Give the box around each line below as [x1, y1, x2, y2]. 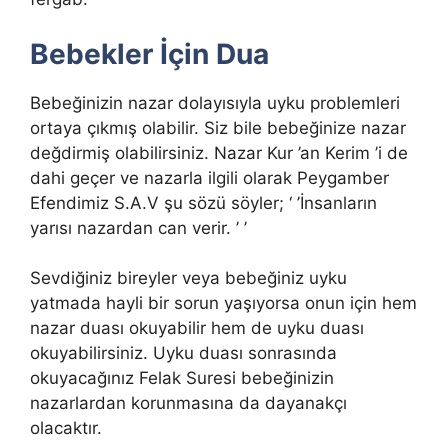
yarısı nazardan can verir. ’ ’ [30, 217, 247, 238]
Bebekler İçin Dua [30, 36, 269, 71]
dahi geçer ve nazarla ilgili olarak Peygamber [30, 167, 389, 188]
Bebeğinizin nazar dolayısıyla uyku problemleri [30, 92, 400, 113]
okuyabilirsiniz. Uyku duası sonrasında [30, 343, 337, 364]
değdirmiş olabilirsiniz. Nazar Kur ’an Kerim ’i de [30, 142, 408, 163]
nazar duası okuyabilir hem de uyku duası [30, 318, 364, 339]
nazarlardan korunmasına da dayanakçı [30, 393, 347, 414]
